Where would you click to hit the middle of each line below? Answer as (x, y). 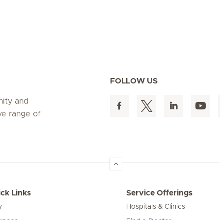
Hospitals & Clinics (156, 206)
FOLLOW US (134, 81)
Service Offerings (160, 193)
